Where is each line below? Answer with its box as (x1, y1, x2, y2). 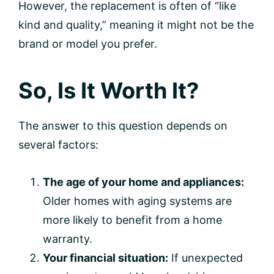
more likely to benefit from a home (43, 213, 222, 226)
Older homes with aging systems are (43, 194, 232, 207)
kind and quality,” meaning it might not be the (18, 18, 254, 31)
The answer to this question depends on (18, 119, 228, 132)
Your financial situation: (43, 251, 168, 264)
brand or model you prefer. (18, 37, 157, 50)
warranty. (43, 232, 92, 245)
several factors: (18, 138, 98, 151)
